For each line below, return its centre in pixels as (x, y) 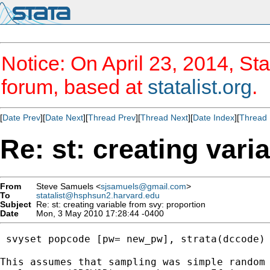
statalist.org (200, 87)
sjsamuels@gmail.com (143, 186)
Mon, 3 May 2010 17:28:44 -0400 (98, 213)
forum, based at (74, 87)
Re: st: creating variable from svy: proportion (118, 204)
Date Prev (21, 118)
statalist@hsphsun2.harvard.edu (98, 195)
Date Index (214, 118)
